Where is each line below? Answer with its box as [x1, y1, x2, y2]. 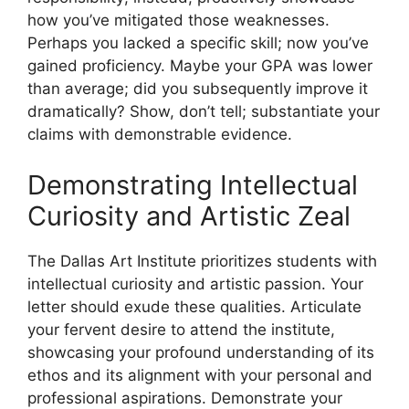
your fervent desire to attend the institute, [27, 320, 335, 339]
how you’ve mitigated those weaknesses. [27, 11, 330, 30]
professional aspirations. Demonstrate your [27, 388, 342, 407]
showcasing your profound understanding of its [27, 342, 374, 362]
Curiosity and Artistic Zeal [27, 199, 351, 232]
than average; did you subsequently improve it [27, 79, 368, 99]
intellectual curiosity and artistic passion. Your [27, 274, 363, 293]
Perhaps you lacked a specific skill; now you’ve [27, 34, 369, 53]
